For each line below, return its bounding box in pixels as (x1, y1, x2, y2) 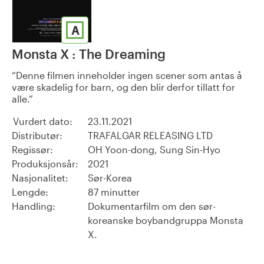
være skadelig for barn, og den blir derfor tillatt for (12, 81, 235, 93)
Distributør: (12, 130, 62, 141)
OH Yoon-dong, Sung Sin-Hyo (88, 144, 220, 156)
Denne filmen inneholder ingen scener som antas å (16, 70, 242, 81)
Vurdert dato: (13, 115, 72, 127)
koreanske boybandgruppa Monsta (88, 214, 243, 226)
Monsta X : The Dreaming (12, 46, 166, 62)
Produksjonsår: (12, 158, 78, 170)
